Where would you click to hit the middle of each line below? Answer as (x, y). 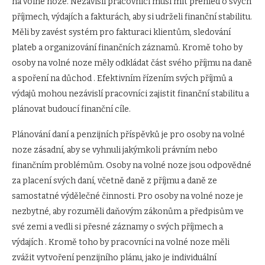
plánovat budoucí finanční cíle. (71, 109)
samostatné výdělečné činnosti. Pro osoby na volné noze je (127, 196)
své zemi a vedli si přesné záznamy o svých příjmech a (117, 227)
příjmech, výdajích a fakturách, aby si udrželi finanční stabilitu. (132, 17)
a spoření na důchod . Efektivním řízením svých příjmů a (122, 79)
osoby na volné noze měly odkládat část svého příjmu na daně (132, 63)
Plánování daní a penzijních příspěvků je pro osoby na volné (128, 135)
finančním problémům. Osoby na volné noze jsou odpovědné (132, 166)
